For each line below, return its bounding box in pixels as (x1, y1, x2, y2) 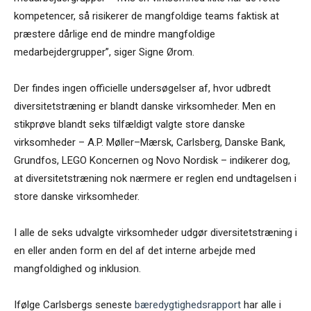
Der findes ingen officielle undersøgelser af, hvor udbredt (14, 82, 271, 95)
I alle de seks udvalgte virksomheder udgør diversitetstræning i (14, 226, 297, 239)
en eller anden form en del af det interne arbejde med (14, 244, 255, 258)
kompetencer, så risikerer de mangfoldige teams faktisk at (14, 10, 279, 23)
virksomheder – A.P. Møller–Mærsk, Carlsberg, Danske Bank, (14, 136, 285, 149)
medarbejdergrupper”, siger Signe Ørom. (14, 46, 194, 59)
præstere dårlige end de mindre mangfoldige (14, 28, 215, 41)
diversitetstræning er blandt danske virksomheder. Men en (14, 100, 276, 113)
